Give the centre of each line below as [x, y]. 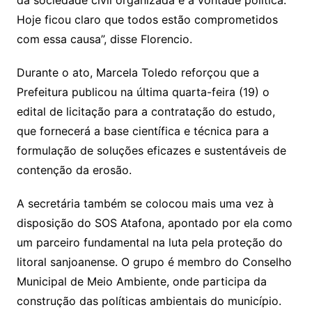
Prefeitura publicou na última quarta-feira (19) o [143, 92]
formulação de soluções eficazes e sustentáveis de [151, 151]
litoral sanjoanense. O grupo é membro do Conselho [154, 262]
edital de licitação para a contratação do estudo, [146, 112]
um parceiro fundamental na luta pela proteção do [149, 243]
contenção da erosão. [74, 170]
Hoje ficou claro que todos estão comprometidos [147, 20]
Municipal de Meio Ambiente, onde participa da [141, 282]
